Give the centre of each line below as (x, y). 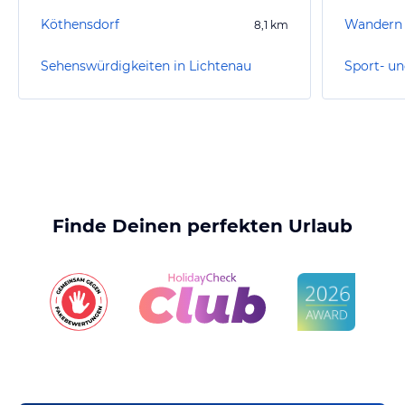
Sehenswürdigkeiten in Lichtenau (146, 66)
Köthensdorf (80, 24)
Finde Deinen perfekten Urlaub (202, 226)
